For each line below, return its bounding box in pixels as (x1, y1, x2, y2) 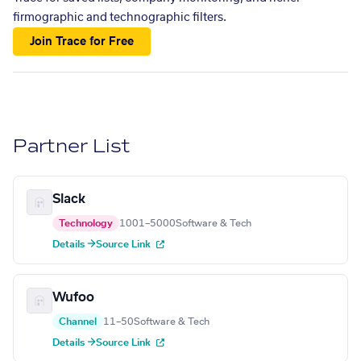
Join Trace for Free (30, 35, 135, 48)
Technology (59, 218, 113, 229)
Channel (59, 317, 97, 327)
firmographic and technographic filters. (13, 12, 226, 23)
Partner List (13, 135, 131, 159)
